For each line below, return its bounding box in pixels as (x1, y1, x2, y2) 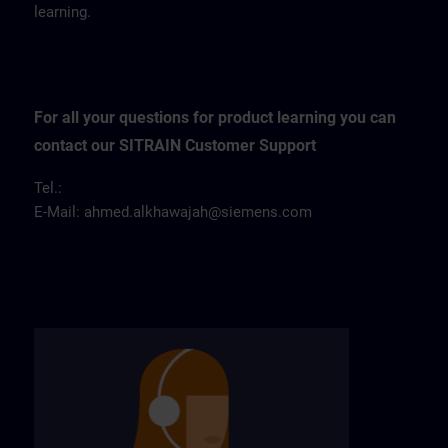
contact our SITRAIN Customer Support (34, 136, 316, 155)
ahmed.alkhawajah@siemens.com (84, 203, 312, 221)
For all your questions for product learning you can (34, 108, 396, 127)
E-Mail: (34, 203, 84, 221)
